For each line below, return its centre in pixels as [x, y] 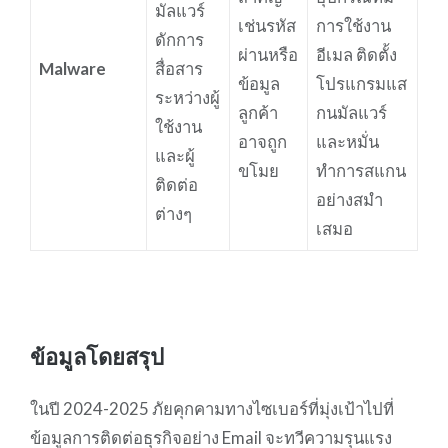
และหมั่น [347, 141]
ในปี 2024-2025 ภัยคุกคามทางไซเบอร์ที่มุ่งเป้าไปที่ [211, 409]
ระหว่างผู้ [187, 97]
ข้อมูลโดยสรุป [96, 356]
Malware [72, 68]
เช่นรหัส [266, 25]
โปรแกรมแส [361, 83]
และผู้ [174, 155]
